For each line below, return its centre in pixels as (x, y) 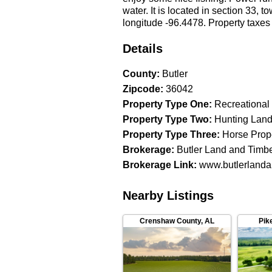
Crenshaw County (170, 221)
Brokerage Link (158, 165)
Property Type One (166, 104)
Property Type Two (166, 119)
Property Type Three (170, 134)
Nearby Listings (168, 195)
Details (143, 49)
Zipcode (141, 89)
